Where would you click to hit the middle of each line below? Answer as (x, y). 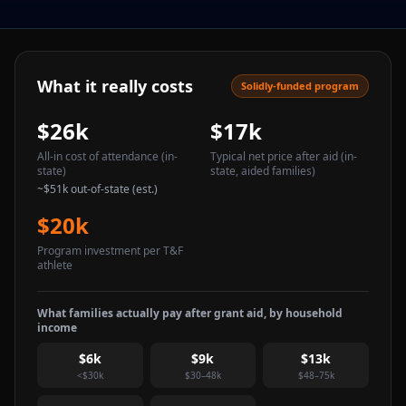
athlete (55, 265)
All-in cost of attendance (98, 156)
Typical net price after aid (274, 156)
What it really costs (115, 86)
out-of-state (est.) (113, 189)
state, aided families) (263, 171)
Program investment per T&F (110, 251)
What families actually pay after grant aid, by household (190, 313)
